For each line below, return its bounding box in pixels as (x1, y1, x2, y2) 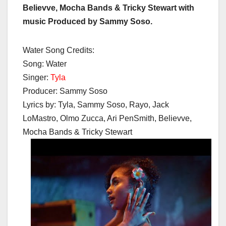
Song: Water (23, 60, 67, 69)
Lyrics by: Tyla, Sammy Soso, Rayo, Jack (23, 100, 169, 109)
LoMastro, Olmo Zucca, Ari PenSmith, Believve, (23, 114, 192, 123)
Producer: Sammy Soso (23, 87, 107, 96)
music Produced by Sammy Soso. (23, 17, 152, 26)
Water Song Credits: (23, 46, 94, 55)
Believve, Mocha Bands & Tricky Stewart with (23, 4, 194, 13)
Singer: (23, 73, 50, 82)
